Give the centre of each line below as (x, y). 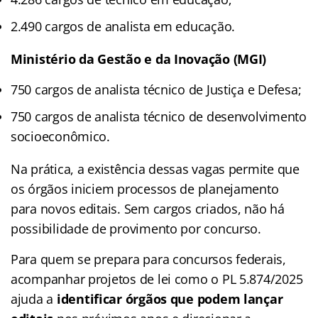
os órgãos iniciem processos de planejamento (145, 188)
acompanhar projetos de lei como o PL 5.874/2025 (157, 279)
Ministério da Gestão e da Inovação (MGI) (139, 59)
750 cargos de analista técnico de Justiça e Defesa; (156, 89)
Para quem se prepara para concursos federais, (148, 259)
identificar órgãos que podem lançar (168, 298)
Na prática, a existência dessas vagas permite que (155, 169)
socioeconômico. (60, 136)
